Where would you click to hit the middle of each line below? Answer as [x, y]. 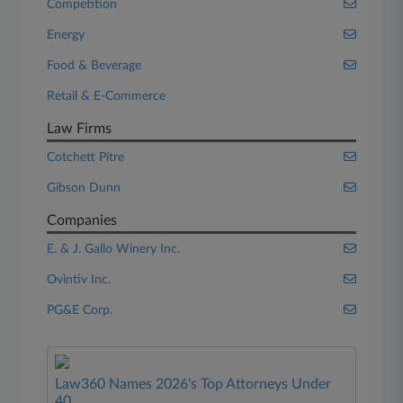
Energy [66, 35]
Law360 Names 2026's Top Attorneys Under [193, 384]
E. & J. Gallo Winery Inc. [114, 249]
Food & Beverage [94, 66]
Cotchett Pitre [86, 157]
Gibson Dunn [84, 188]
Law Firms [80, 129]
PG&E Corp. [80, 310]
